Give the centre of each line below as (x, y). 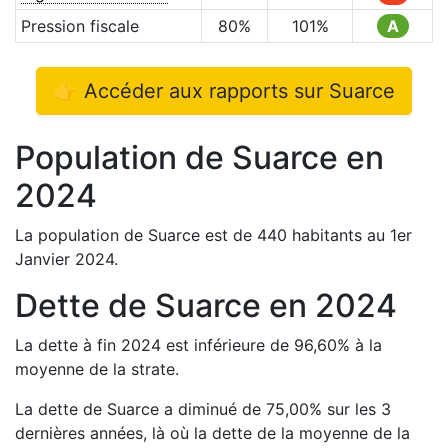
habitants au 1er (349, 235)
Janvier (45, 259)
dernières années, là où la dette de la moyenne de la (212, 433)
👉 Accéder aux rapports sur (191, 91)
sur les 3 (359, 409)
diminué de (222, 409)
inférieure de (241, 345)
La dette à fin (68, 345)
